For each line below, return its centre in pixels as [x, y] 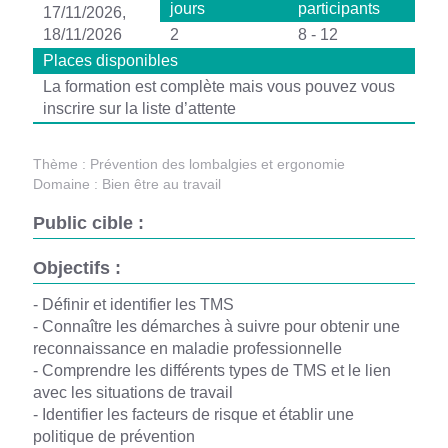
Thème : [59, 164]
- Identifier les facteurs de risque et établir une [193, 414]
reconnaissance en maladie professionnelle [187, 348]
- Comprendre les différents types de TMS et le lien [211, 370]
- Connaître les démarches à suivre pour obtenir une [216, 326]
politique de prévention [113, 436]
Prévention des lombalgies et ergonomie [215, 164]
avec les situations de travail [132, 392]
